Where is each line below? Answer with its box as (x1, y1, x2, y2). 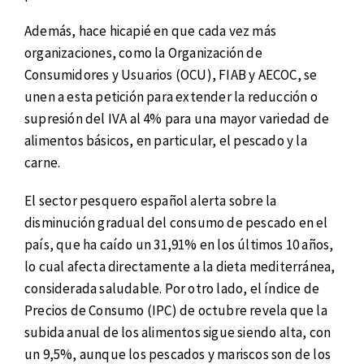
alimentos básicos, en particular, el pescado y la (24, 132, 307, 150)
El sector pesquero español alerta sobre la (24, 191, 277, 210)
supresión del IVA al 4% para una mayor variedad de (24, 110, 330, 128)
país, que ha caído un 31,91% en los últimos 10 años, (24, 235, 334, 253)
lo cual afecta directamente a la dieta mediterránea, (24, 257, 336, 275)
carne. (24, 154, 61, 172)
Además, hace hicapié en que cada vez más (24, 22, 276, 41)
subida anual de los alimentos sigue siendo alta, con (24, 323, 331, 341)
